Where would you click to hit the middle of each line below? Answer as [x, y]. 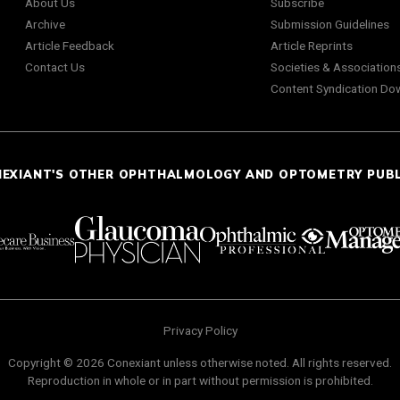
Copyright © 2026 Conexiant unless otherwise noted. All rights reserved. [200, 362]
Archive [45, 25]
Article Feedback [70, 46]
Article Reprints [311, 46]
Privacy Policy [200, 330]
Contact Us [55, 67]
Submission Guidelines [329, 25]
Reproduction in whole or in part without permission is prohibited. [200, 380]
